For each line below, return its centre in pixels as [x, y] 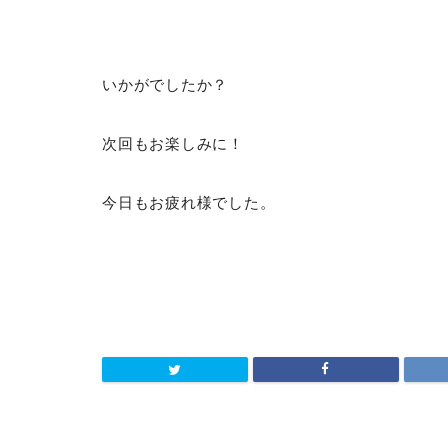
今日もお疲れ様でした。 [189, 202]
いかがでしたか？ [165, 84]
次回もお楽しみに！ [173, 143]
